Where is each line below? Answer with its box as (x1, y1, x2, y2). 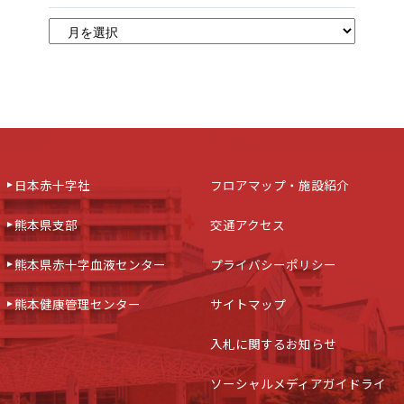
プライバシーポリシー (209, 255, 336, 274)
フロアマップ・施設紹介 (209, 176, 349, 195)
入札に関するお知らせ (209, 335, 336, 353)
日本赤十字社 (14, 176, 90, 195)
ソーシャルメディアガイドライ (209, 374, 386, 393)
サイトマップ (209, 295, 286, 314)
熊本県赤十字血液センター (14, 255, 166, 274)
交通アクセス (209, 216, 285, 234)
